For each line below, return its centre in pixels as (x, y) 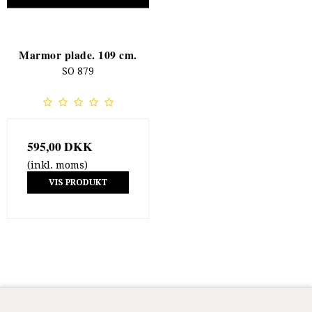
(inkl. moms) (57, 165)
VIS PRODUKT (78, 183)
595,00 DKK (60, 146)
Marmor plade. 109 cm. (78, 55)
